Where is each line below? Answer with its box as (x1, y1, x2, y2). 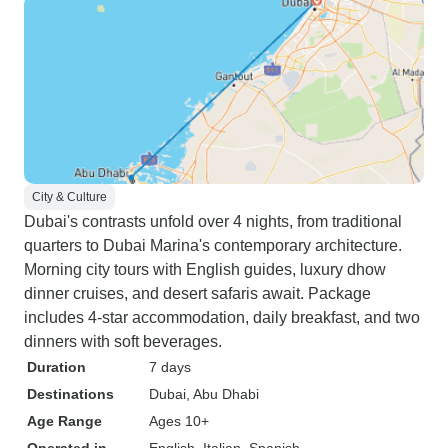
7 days (149, 359, 191, 375)
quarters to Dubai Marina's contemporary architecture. (24, 237, 402, 254)
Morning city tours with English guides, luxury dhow (24, 261, 386, 278)
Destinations (27, 386, 114, 402)
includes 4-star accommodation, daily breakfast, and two (24, 309, 420, 326)
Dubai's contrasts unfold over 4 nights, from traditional (24, 213, 402, 230)
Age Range (27, 413, 102, 429)
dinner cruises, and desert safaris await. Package (24, 285, 371, 302)
